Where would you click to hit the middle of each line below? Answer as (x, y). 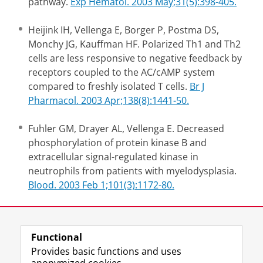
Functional (57, 237)
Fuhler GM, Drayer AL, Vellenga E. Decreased (126, 129)
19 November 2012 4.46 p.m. (142, 228)
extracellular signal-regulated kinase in (113, 157)
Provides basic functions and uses (106, 251)
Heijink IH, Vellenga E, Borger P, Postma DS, (124, 30)
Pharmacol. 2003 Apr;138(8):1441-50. (109, 100)
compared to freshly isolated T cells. (109, 86)
